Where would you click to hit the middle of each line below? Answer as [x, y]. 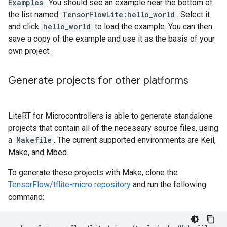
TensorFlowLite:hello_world [119, 14]
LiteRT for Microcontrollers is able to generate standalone [110, 116]
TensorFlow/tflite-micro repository [69, 185]
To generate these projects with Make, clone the [93, 173]
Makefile [34, 140]
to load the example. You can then [153, 27]
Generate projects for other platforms [98, 80]
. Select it [193, 14]
